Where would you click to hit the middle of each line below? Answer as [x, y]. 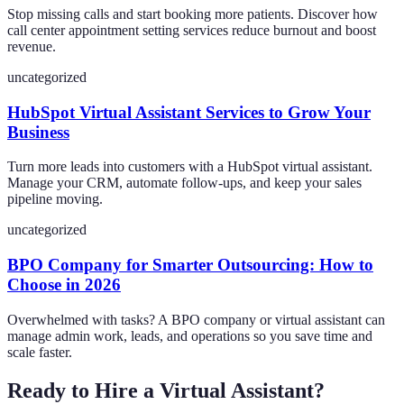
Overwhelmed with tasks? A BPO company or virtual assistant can [196, 319]
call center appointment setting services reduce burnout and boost [192, 30]
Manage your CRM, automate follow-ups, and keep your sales [184, 183]
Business [38, 132]
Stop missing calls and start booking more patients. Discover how [193, 14]
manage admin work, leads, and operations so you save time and [190, 335]
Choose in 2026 [64, 285]
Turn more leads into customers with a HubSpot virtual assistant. [190, 167]
